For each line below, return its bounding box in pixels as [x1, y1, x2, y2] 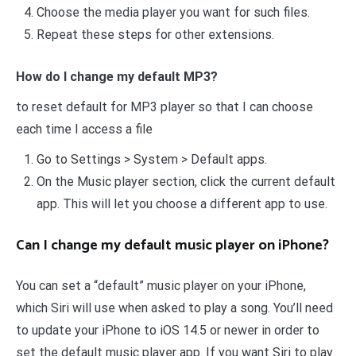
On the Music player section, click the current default [36, 174, 335, 190]
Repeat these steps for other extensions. [36, 26, 274, 42]
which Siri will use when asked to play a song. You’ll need [16, 300, 333, 315]
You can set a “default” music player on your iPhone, [16, 277, 306, 293]
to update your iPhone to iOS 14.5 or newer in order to [16, 322, 319, 338]
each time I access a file [16, 122, 153, 137]
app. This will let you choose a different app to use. [36, 196, 327, 212]
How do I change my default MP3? [16, 69, 218, 85]
